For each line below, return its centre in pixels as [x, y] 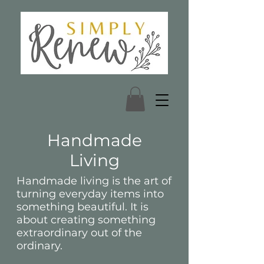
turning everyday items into [90, 194]
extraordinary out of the [79, 233]
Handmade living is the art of [94, 181]
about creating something [86, 220]
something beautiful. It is [82, 207]
